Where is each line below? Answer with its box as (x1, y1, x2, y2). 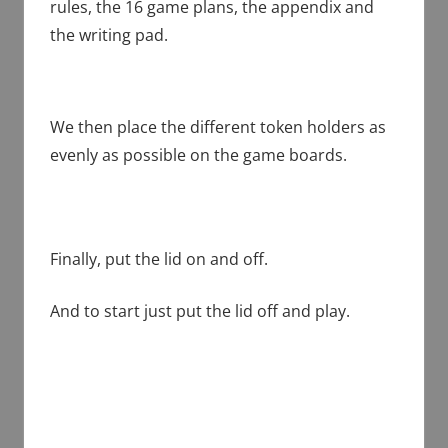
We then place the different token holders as (49, 115, 386, 138)
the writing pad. (49, 23, 168, 46)
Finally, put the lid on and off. (49, 247, 268, 270)
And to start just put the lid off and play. (49, 299, 350, 322)
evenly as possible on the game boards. (49, 143, 347, 166)
